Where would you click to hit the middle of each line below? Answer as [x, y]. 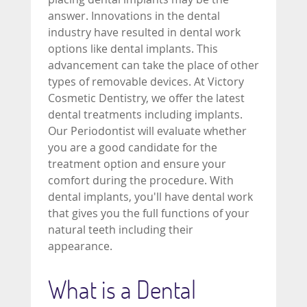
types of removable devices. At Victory [146, 82]
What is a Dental [122, 289]
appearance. [80, 246]
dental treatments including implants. [145, 114]
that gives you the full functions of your [149, 213]
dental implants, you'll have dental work [150, 197]
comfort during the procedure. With [141, 180]
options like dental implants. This [133, 49]
